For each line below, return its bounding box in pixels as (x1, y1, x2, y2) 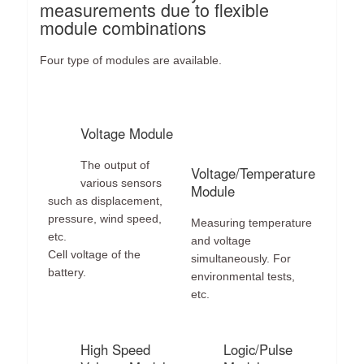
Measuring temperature (191, 215, 313, 229)
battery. (48, 265, 87, 279)
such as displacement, (48, 193, 163, 207)
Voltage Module (80, 123, 174, 144)
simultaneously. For (191, 251, 292, 265)
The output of (80, 158, 150, 171)
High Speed (80, 340, 151, 360)
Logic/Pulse (223, 340, 293, 360)
